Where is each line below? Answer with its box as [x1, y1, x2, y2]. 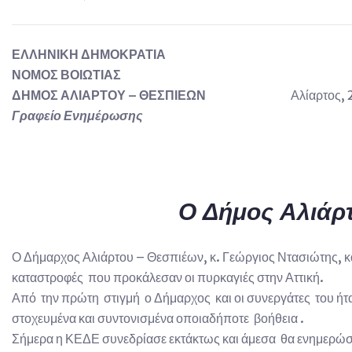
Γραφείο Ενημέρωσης [12, 107, 143, 123]
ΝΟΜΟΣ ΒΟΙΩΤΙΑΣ [12, 66, 121, 82]
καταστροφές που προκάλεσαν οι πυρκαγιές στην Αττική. [12, 269, 324, 285]
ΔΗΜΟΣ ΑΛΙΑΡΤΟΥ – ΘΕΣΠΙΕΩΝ [12, 86, 291, 103]
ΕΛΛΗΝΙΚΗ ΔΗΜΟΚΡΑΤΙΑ [12, 46, 166, 62]
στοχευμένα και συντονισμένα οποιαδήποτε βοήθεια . [12, 310, 304, 326]
